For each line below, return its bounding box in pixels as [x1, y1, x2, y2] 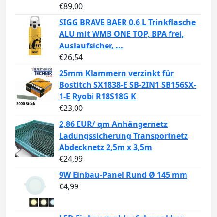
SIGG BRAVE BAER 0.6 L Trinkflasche [59, 16, 196, 28]
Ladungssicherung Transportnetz [59, 130, 188, 141]
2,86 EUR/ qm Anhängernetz [59, 118, 168, 129]
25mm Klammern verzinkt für [59, 67, 174, 78]
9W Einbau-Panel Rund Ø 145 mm [59, 169, 187, 180]
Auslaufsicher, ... [59, 40, 123, 51]
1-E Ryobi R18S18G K [59, 91, 136, 102]
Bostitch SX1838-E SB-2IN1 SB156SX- [59, 79, 196, 90]
